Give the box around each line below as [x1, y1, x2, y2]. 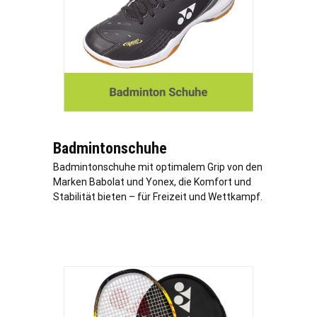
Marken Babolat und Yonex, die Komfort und [53, 175, 251, 188]
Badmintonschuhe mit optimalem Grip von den [53, 161, 263, 173]
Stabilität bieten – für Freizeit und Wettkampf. [53, 190, 263, 202]
